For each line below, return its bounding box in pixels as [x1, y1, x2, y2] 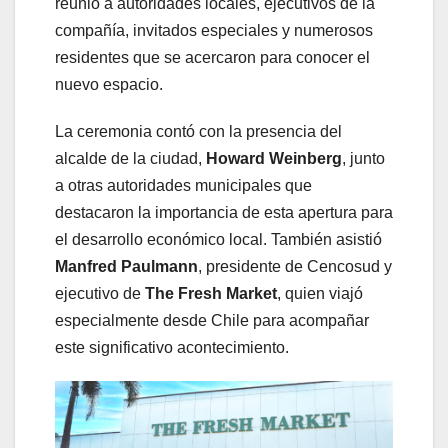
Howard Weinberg [206, 150, 342, 167]
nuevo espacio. [55, 76, 163, 93]
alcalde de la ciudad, [55, 150, 206, 167]
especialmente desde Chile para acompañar [55, 312, 369, 329]
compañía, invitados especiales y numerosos [55, 22, 373, 39]
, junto [342, 150, 385, 167]
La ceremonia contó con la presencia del [55, 123, 342, 140]
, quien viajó [277, 285, 363, 302]
